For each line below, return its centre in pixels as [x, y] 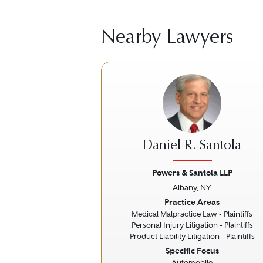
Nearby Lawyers [167, 38]
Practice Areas [192, 202]
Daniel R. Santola [192, 146]
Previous [134, 202]
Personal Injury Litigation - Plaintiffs [192, 225]
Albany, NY [192, 188]
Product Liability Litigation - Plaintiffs [192, 236]
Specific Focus [192, 251]
